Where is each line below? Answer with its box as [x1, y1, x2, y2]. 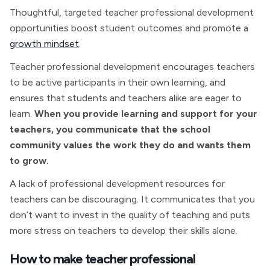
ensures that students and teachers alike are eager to [10, 92, 242, 104]
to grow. [10, 155, 49, 166]
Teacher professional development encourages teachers [10, 61, 255, 72]
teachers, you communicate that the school [10, 124, 210, 135]
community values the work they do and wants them [10, 139, 251, 151]
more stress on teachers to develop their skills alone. [10, 225, 237, 236]
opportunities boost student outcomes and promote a [10, 22, 248, 34]
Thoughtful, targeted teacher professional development [10, 7, 254, 18]
